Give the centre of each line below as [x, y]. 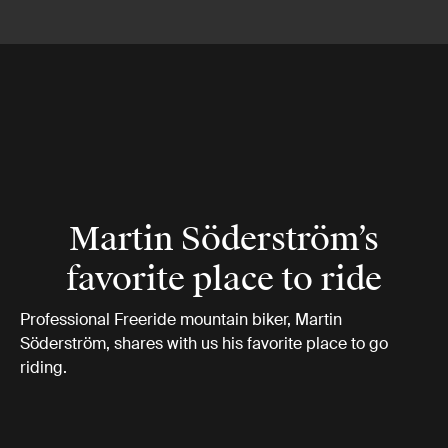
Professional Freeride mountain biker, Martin [181, 319]
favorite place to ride [224, 279]
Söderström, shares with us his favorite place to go [204, 343]
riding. [43, 367]
